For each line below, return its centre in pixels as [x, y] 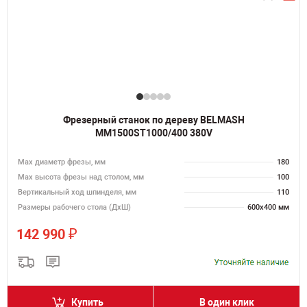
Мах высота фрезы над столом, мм [81, 177]
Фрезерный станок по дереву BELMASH [153, 120]
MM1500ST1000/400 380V [153, 133]
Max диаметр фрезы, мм [62, 162]
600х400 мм [268, 207]
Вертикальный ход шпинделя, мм [77, 192]
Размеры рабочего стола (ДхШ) [74, 207]
